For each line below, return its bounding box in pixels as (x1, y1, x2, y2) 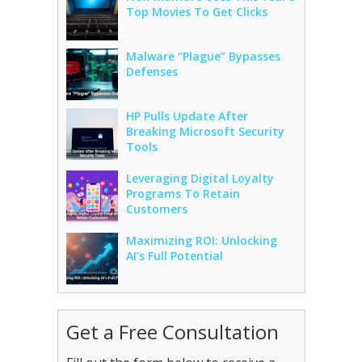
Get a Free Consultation (65, 318, 279, 345)
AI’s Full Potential (125, 248, 223, 263)
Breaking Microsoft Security (125, 124, 284, 139)
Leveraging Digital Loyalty (125, 170, 274, 186)
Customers (125, 201, 187, 217)
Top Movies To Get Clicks (125, 4, 267, 19)
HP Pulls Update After (125, 108, 248, 124)
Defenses (125, 64, 178, 79)
